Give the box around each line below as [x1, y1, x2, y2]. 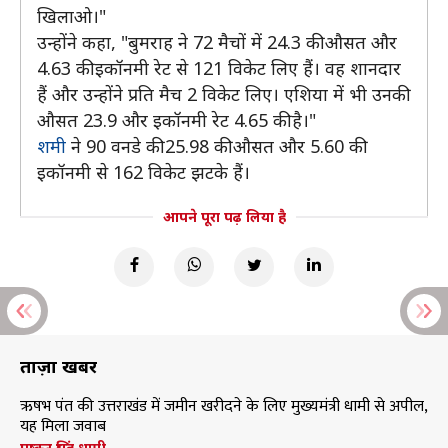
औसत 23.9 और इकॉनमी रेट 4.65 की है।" [37, 108, 316, 132]
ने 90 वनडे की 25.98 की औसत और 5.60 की [66, 134, 363, 158]
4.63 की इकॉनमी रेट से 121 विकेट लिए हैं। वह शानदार [37, 56, 401, 80]
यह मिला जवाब [20, 413, 106, 440]
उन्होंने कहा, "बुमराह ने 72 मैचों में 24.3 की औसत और [37, 30, 397, 54]
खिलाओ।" [37, 4, 106, 28]
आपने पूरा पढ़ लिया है [162, 207, 286, 226]
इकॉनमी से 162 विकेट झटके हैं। [37, 160, 250, 184]
